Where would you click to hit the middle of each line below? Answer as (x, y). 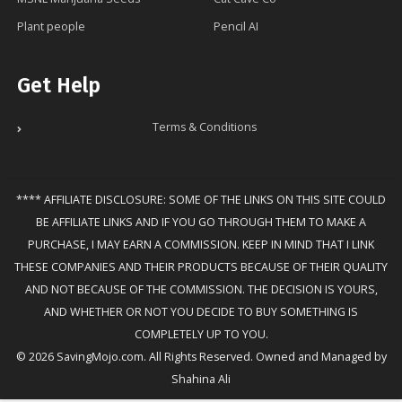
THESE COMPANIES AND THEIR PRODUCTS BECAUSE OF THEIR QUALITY (201, 267)
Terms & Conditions (204, 127)
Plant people (51, 27)
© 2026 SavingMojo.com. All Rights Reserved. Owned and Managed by (201, 357)
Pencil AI (236, 27)
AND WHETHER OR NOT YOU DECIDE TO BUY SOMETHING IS (201, 312)
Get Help (59, 86)
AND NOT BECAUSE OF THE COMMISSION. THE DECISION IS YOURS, (201, 290)
